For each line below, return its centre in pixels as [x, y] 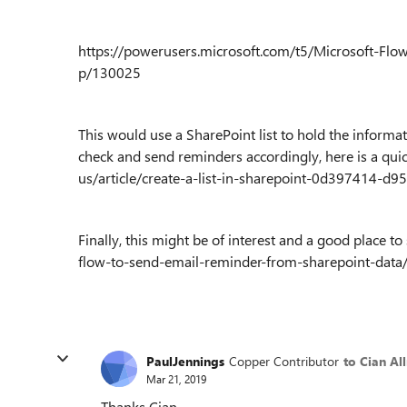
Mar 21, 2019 [176, 378]
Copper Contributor [284, 361]
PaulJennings [185, 361]
